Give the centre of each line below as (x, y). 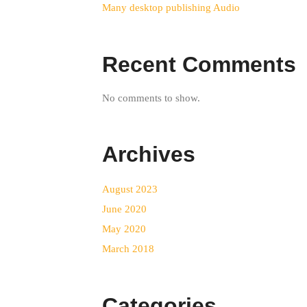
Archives (148, 154)
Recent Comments (199, 64)
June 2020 (124, 209)
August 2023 (130, 189)
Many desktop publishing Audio (171, 7)
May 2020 (124, 229)
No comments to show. (151, 98)
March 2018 (128, 248)
